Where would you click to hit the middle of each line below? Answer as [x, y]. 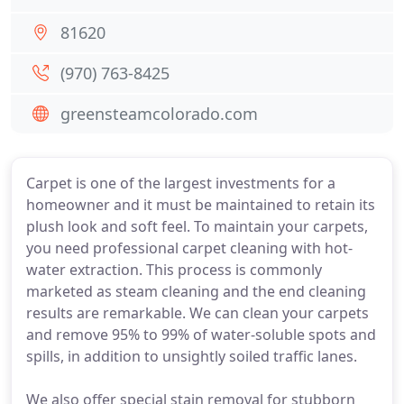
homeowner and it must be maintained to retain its [201, 205]
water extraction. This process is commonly [174, 270]
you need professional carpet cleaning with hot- [189, 248]
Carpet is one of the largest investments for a [181, 183]
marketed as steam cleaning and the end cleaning [196, 291]
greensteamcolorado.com [159, 114]
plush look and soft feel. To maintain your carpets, [197, 226]
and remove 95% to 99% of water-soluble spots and [201, 335]
